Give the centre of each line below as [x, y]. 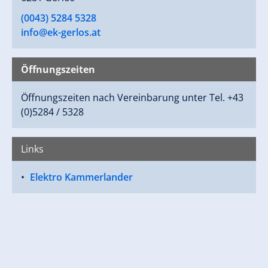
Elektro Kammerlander [81, 177]
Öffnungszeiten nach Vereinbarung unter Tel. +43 [132, 97]
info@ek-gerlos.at [61, 32]
